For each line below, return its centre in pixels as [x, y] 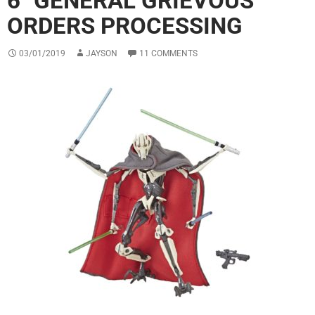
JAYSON [102, 54]
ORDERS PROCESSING [125, 26]
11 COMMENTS [168, 54]
